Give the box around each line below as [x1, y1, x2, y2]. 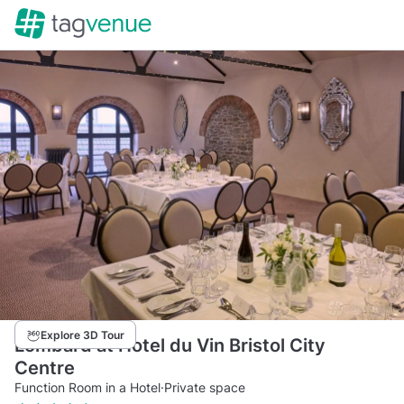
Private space [164, 379, 245, 395]
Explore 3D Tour [41, 327, 124, 342]
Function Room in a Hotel [14, 379, 161, 395]
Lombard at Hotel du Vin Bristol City [14, 334, 326, 356]
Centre [14, 356, 75, 379]
